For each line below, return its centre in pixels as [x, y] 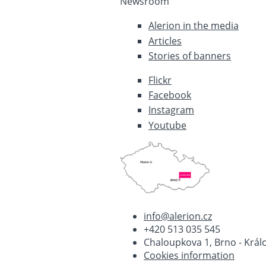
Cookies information [189, 255]
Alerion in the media [194, 26]
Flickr [160, 80]
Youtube [167, 125]
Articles [165, 41]
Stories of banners [190, 56]
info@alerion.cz [178, 216]
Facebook [170, 95]
